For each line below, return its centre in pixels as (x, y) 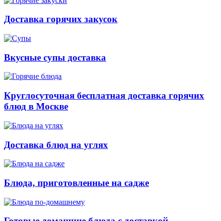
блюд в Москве (36, 107)
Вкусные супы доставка (55, 57)
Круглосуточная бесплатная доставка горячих (104, 96)
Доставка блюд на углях (56, 145)
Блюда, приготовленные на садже (76, 183)
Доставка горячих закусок (61, 19)
